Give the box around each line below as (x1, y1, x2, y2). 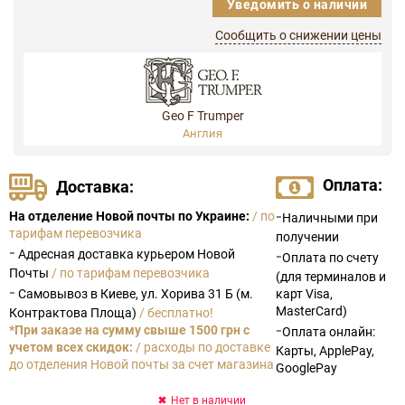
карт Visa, (275, 285, 333, 302)
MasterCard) (275, 302, 347, 319)
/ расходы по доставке (136, 338, 270, 355)
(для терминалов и (275, 268, 386, 285)
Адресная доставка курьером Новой (15, 245, 235, 262)
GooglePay (275, 359, 337, 376)
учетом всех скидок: (9, 338, 133, 355)
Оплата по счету (281, 249, 379, 266)
